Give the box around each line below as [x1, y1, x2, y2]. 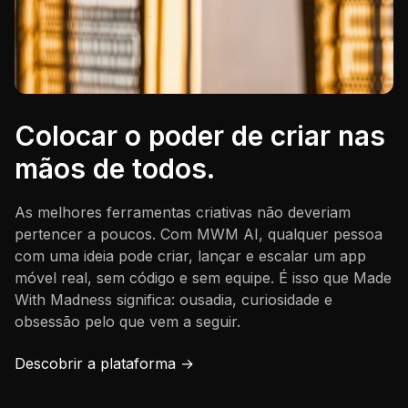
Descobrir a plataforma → [15, 354, 194, 373]
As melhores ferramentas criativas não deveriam [15, 203, 351, 222]
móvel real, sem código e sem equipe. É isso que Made [15, 269, 392, 288]
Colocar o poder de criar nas [15, 119, 385, 153]
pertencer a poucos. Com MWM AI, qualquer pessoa [15, 225, 382, 244]
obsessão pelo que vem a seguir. [15, 312, 240, 331]
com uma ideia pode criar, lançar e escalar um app [15, 247, 366, 266]
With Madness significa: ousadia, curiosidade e [15, 291, 332, 310]
